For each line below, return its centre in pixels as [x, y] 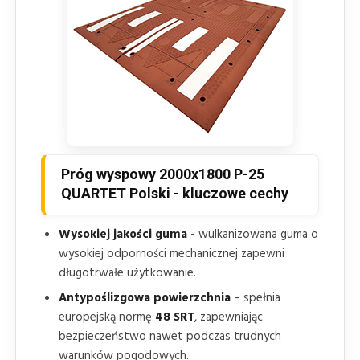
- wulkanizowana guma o [253, 234]
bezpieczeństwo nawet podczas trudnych [170, 336]
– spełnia [256, 298]
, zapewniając [229, 317]
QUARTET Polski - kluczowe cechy [175, 193]
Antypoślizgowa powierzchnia [145, 298]
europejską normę [107, 317]
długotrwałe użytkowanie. [127, 273]
